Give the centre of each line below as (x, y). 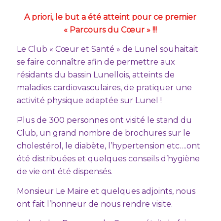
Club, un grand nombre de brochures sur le (103, 133)
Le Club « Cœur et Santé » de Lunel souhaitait (107, 49)
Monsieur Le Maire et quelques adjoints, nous (106, 191)
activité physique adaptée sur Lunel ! (89, 101)
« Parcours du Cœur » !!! (110, 30)
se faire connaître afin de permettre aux (96, 62)
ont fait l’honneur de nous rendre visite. (94, 204)
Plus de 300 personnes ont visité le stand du (104, 120)
